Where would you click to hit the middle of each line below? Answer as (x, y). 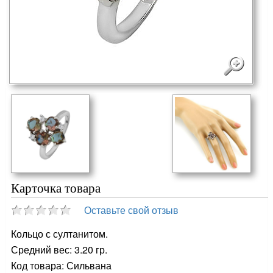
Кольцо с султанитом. (60, 233)
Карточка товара (56, 188)
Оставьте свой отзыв (132, 210)
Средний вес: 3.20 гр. (59, 249)
